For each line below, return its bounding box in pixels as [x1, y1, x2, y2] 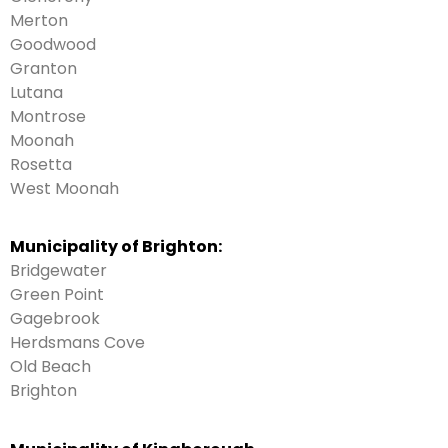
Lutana [10, 81, 63, 105]
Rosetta [10, 153, 72, 177]
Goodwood [10, 33, 96, 57]
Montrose [10, 105, 86, 129]
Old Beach [10, 355, 91, 379]
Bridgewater [10, 259, 107, 283]
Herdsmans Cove [10, 331, 145, 355]
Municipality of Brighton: [10, 235, 222, 259]
